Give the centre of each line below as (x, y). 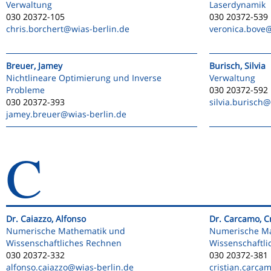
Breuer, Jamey (34, 66)
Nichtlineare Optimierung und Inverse (84, 78)
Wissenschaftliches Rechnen (64, 243)
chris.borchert (35, 29)
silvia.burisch (236, 102)
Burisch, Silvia (237, 66)
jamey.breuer (33, 114)
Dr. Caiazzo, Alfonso (46, 219)
